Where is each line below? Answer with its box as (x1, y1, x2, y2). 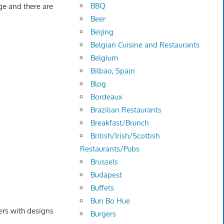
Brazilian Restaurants (90, 105, 162, 115)
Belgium (90, 53, 118, 63)
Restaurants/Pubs (80, 144, 140, 154)
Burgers (90, 209, 116, 219)
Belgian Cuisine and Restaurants (90, 40, 200, 50)
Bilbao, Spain (90, 66, 135, 76)
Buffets (90, 183, 114, 193)
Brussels (90, 157, 118, 167)
